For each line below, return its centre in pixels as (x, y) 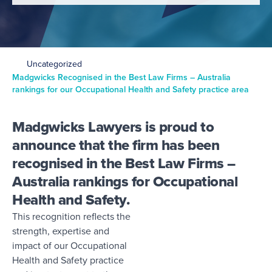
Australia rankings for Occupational (125, 182)
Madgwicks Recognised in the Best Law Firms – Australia (121, 77)
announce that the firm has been (116, 145)
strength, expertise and (61, 231)
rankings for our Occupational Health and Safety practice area (131, 90)
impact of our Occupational (70, 246)
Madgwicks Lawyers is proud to (113, 127)
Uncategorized (54, 64)
